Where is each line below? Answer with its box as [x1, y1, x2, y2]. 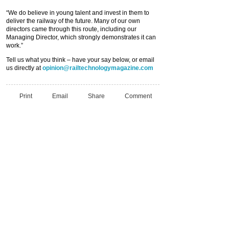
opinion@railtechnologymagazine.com [42, 64, 153, 72]
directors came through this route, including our [6, 26, 136, 33]
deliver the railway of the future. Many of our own [6, 17, 140, 25]
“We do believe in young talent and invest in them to [6, 9, 149, 16]
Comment [125, 92, 152, 100]
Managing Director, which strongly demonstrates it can [6, 34, 156, 41]
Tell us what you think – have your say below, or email [6, 56, 154, 63]
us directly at [6, 64, 42, 72]
